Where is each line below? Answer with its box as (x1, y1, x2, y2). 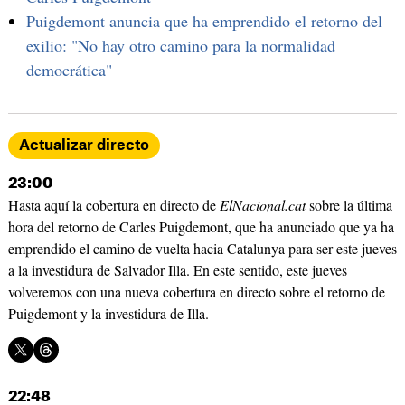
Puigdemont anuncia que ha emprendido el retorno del (25, 10, 382, 33)
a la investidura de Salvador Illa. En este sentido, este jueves (7, 260, 347, 280)
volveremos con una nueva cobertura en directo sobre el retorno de (7, 282, 385, 302)
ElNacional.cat (219, 195, 306, 215)
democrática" (25, 59, 112, 81)
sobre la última (305, 195, 392, 215)
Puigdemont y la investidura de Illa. (7, 304, 209, 324)
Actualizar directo (18, 138, 149, 154)
